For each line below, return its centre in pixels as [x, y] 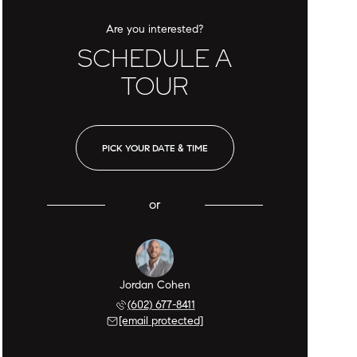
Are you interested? [155, 29]
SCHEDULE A [155, 58]
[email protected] [161, 321]
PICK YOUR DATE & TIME [155, 148]
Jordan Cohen [155, 285]
